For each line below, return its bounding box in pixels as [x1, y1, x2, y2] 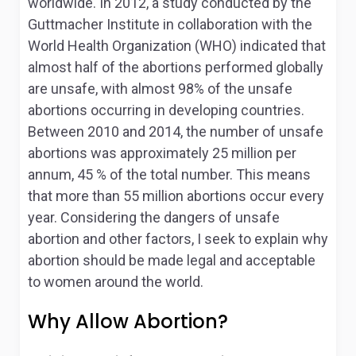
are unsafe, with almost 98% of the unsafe [28, 80, 292, 97]
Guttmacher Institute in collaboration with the [28, 16, 312, 33]
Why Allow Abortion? [28, 308, 228, 335]
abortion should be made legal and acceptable [28, 252, 315, 269]
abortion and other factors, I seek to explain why [28, 230, 328, 247]
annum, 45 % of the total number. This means [28, 166, 311, 183]
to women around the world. [28, 273, 203, 290]
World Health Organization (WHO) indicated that [28, 37, 326, 54]
